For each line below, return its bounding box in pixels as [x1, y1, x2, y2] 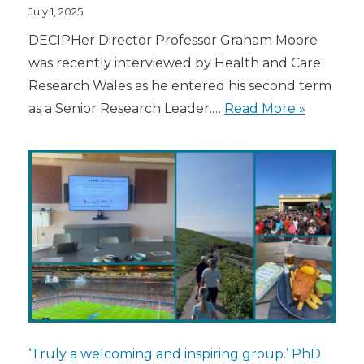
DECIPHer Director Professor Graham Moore [28, 32, 318, 49]
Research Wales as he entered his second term [28, 78, 331, 94]
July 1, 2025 [28, 5, 83, 19]
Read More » [224, 101, 305, 117]
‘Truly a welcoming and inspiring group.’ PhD [28, 346, 321, 362]
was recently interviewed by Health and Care [28, 55, 321, 71]
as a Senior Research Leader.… [28, 101, 224, 117]
